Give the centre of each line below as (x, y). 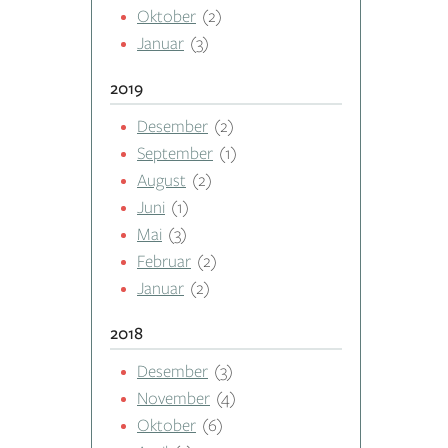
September (175, 153)
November (173, 398)
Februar (164, 261)
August (161, 180)
